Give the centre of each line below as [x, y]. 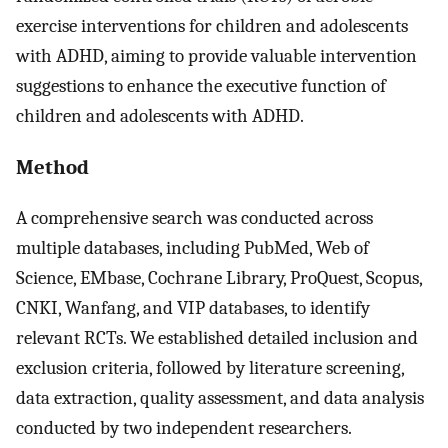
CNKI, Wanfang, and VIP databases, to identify [193, 308]
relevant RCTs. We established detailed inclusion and [217, 338]
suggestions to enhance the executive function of [201, 85]
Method [52, 167]
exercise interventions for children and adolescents [212, 25]
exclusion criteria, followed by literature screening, [210, 368]
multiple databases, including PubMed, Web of [192, 248]
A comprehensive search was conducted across [194, 218]
